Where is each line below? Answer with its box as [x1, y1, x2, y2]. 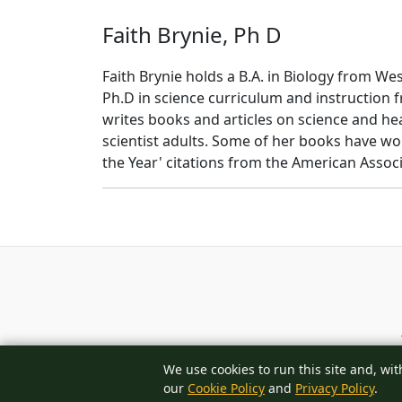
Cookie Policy [188, 380, 265, 397]
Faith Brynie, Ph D [102, 20, 282, 49]
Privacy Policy [295, 380, 374, 397]
